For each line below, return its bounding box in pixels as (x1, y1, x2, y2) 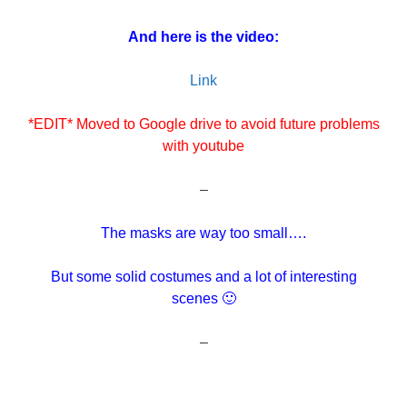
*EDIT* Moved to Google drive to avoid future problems (27, 115, 380, 132)
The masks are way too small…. (101, 224, 306, 241)
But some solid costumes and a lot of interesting (50, 268, 357, 284)
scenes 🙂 (171, 290, 236, 306)
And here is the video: (128, 28, 279, 45)
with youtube (163, 137, 244, 154)
